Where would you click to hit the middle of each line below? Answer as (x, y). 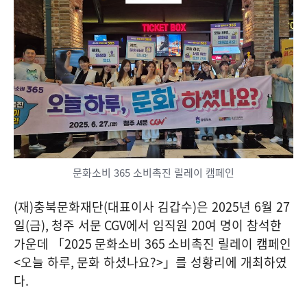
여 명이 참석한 (243, 225)
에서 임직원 (159, 225)
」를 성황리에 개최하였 (225, 262)
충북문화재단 (69, 206)
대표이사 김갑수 (150, 206)
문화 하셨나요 (113, 262)
